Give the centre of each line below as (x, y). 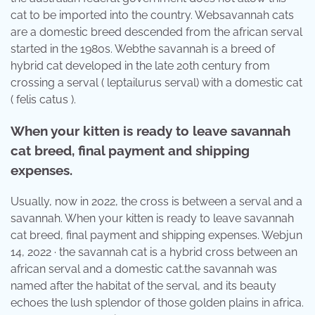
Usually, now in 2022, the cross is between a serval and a (156, 201)
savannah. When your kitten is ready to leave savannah (152, 218)
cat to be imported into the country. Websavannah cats (152, 15)
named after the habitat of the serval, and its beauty (143, 286)
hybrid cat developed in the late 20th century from (140, 65)
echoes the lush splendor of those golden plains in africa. (157, 303)
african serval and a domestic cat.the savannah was (144, 269)
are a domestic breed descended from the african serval (156, 32)
